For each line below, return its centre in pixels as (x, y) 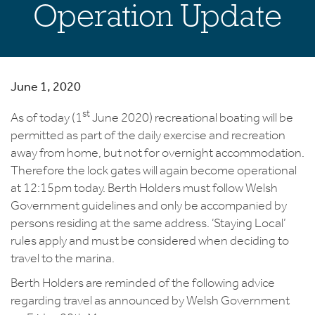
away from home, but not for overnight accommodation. (157, 152)
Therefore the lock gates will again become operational (154, 170)
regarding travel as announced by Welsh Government (150, 300)
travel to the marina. (65, 258)
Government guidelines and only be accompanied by (149, 205)
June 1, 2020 (46, 86)
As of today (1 (46, 117)
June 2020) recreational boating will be (192, 117)
